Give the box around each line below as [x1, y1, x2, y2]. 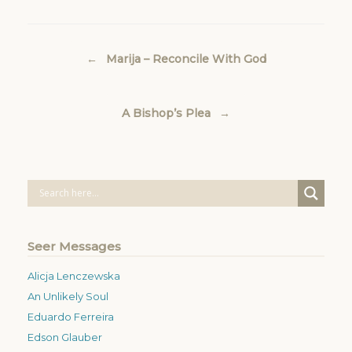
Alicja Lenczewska [27, 269, 120, 282]
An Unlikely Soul [27, 289, 108, 302]
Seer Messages [27, 238, 121, 254]
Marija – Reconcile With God [102, 51, 266, 66]
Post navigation [27, 40, 110, 53]
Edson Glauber [27, 330, 102, 343]
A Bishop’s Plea [122, 105, 214, 120]
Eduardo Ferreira [27, 310, 114, 323]
